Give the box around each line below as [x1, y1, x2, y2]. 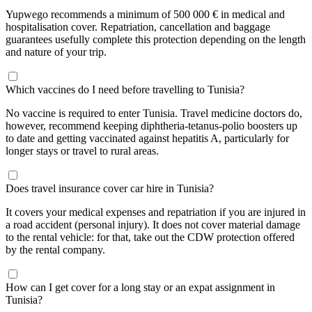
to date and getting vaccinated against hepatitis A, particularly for [6, 132, 289, 144]
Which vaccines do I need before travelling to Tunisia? [6, 83, 244, 95]
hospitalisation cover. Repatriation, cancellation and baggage [6, 20, 270, 33]
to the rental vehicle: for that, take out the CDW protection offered [6, 231, 295, 243]
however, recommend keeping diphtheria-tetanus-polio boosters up [6, 119, 297, 132]
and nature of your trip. [6, 45, 107, 58]
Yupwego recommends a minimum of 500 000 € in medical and [6, 8, 285, 20]
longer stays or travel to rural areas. [6, 144, 159, 157]
